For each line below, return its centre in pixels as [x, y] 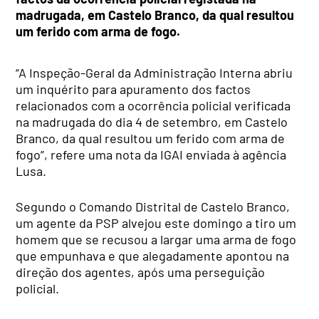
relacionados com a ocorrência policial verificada [153, 106]
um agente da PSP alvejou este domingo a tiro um [156, 223]
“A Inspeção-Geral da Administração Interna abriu [155, 73]
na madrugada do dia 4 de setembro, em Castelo [152, 122]
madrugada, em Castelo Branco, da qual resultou [155, 15]
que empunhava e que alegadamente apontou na [153, 256]
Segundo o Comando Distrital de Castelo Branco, [153, 207]
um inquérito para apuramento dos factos [134, 89]
